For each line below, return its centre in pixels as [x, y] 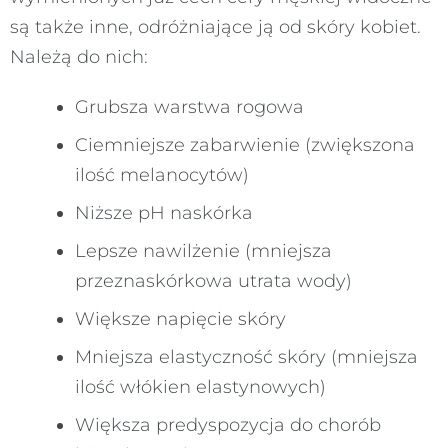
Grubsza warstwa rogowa [189, 106]
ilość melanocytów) [162, 174]
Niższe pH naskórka [164, 212]
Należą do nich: [79, 56]
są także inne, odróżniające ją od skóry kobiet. [215, 26]
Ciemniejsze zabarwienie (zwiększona [245, 144]
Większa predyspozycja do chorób [228, 424]
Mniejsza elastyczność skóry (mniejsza [246, 356]
